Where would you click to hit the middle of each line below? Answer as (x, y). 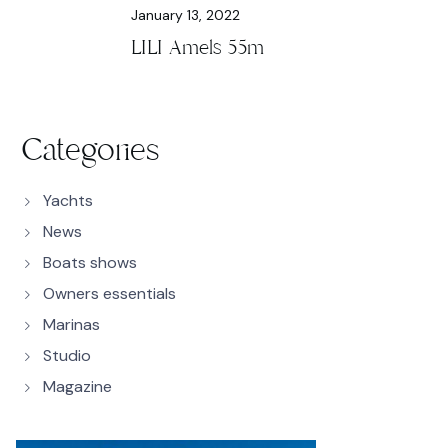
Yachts (68, 200)
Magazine (77, 386)
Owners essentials (109, 293)
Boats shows (90, 262)
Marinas (71, 324)
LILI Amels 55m (197, 47)
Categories (90, 150)
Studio (67, 355)
